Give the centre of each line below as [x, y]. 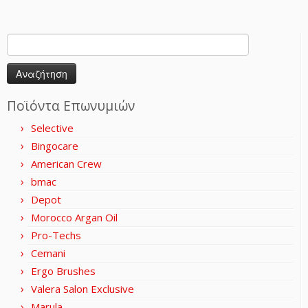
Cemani [48, 253]
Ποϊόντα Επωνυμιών [71, 105]
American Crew [66, 163]
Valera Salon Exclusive [82, 288]
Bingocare [55, 145]
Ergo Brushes [63, 271]
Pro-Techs [56, 235]
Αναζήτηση [30, 40]
